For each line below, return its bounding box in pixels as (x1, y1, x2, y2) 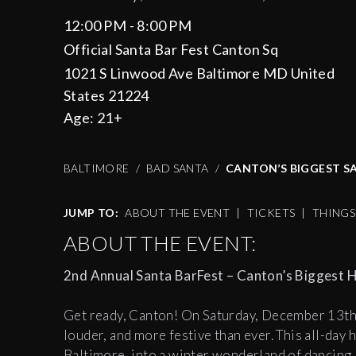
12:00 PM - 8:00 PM (64, 17, 192, 35)
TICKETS (246, 206, 296, 220)
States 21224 (64, 87, 149, 105)
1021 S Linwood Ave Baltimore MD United (64, 64, 335, 83)
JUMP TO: (64, 206, 119, 220)
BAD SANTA (146, 161, 209, 176)
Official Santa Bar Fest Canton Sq (64, 41, 279, 59)
